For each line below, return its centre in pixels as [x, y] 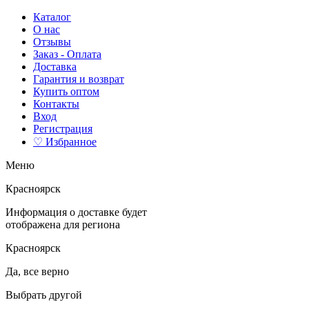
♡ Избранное [65, 142]
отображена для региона [63, 225]
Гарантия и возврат [79, 79]
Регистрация [63, 129]
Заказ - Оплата [67, 54]
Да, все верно [37, 271]
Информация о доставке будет [76, 212]
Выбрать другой [44, 295]
